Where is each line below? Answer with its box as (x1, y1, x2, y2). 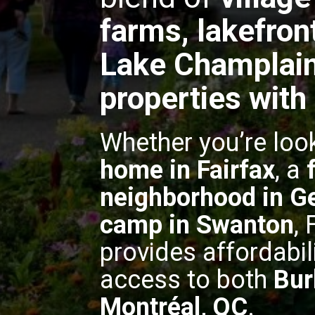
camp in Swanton (100, 210, 294, 240)
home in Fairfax (100, 155, 275, 185)
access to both (100, 265, 274, 295)
